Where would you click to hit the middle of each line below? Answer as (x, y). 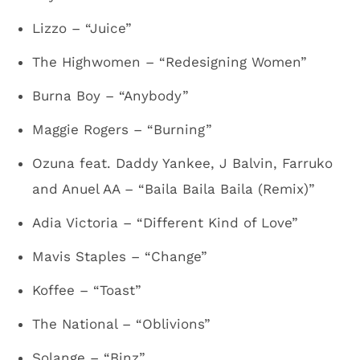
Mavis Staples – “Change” (120, 256)
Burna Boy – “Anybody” (110, 96)
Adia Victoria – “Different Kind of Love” (165, 223)
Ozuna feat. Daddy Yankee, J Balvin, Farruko (182, 163)
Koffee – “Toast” (87, 290)
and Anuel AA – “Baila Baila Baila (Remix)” (174, 189)
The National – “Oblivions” (121, 324)
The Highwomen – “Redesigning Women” (170, 62)
